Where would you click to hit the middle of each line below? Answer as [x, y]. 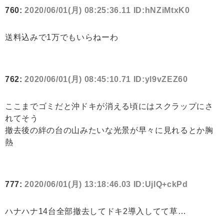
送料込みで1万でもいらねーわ [62, 37]
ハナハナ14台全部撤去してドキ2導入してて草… [96, 211]
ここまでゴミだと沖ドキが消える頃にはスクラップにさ [109, 106]
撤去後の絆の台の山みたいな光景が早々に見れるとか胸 [109, 130]
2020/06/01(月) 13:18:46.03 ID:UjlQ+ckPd [106, 184]
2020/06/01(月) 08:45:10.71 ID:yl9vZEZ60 [106, 79]
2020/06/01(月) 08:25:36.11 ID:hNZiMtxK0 [107, 10]
